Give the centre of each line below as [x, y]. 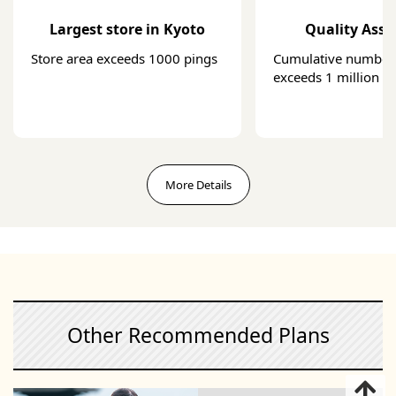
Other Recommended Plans [198, 335]
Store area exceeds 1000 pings [124, 58]
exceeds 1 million [326, 76]
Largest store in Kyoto [127, 29]
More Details [198, 185]
